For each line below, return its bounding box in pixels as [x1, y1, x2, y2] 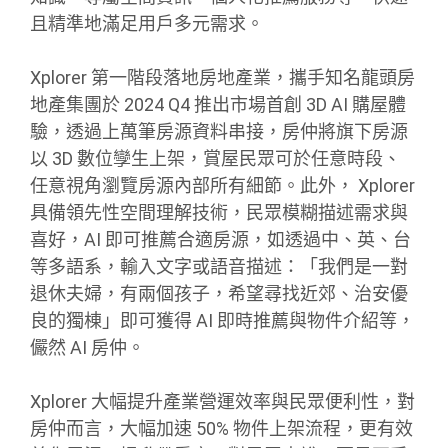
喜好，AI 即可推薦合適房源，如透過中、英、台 [30, 228, 411, 250]
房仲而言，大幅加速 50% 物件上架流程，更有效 [30, 417, 413, 439]
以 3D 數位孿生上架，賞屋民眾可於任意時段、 [30, 147, 401, 169]
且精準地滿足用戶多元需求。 [30, 12, 264, 34]
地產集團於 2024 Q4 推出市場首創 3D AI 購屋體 [30, 93, 406, 115]
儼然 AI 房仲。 [30, 336, 145, 358]
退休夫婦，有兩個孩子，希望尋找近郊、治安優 [30, 282, 408, 304]
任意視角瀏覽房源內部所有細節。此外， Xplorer [30, 174, 415, 196]
